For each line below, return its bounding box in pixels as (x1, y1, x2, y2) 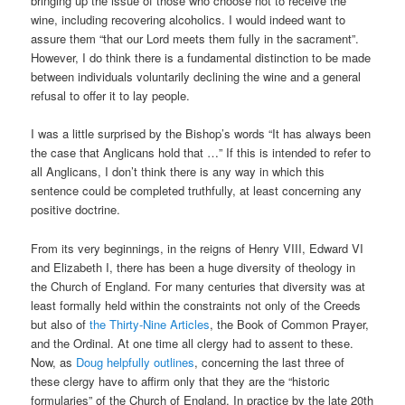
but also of (31, 315, 90, 333)
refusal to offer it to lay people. (31, 87, 191, 105)
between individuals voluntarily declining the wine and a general (31, 68, 362, 86)
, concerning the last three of (194, 353, 345, 371)
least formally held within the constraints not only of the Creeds (31, 296, 362, 314)
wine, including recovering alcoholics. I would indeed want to (31, 11, 346, 29)
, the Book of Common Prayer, (210, 315, 370, 333)
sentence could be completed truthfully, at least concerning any (31, 182, 363, 200)
